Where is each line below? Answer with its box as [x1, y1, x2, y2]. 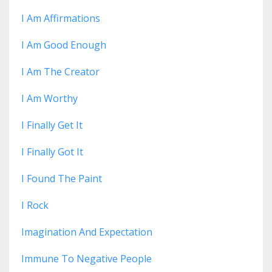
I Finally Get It [21, 118, 83, 132]
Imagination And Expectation [21, 225, 152, 239]
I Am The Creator [21, 65, 100, 79]
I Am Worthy [21, 92, 78, 106]
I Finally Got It [21, 145, 83, 159]
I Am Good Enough [21, 38, 106, 52]
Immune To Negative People [21, 252, 152, 266]
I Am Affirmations [21, 12, 100, 25]
